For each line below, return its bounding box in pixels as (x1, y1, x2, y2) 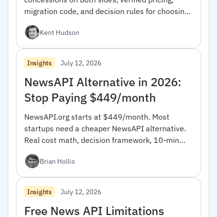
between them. (24, 17, 77, 28)
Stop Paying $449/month (24, 89, 156, 105)
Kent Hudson (40, 28, 79, 37)
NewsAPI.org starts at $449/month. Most (24, 111, 170, 122)
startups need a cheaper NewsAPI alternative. (24, 123, 186, 133)
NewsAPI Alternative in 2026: (24, 74, 181, 90)
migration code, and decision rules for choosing (24, 6, 188, 16)
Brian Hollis (40, 156, 75, 166)
